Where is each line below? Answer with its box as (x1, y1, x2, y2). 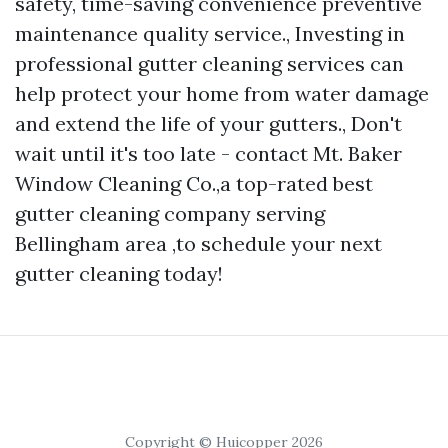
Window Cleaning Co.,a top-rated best (15, 171, 373, 197)
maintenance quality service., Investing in (15, 21, 405, 47)
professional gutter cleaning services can (15, 51, 404, 77)
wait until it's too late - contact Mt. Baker (15, 141, 402, 167)
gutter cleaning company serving (15, 201, 325, 227)
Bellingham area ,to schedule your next (15, 231, 382, 257)
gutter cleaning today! (15, 261, 223, 287)
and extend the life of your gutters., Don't (15, 111, 402, 137)
